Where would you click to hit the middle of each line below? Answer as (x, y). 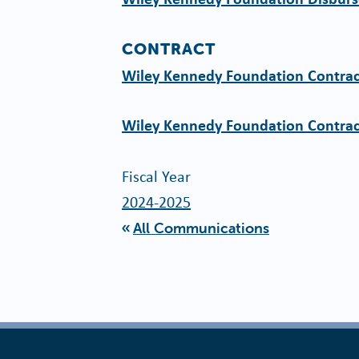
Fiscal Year (156, 176)
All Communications (201, 228)
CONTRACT (169, 49)
